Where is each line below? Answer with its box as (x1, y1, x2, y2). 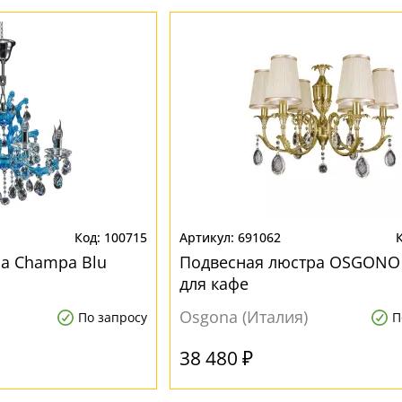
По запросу (77, 309, 147, 326)
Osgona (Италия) (179, 306, 308, 328)
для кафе (179, 273, 249, 294)
